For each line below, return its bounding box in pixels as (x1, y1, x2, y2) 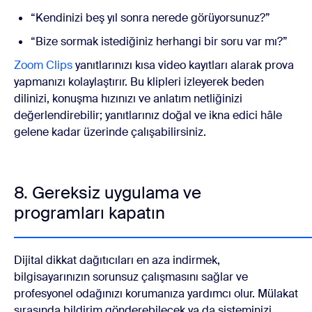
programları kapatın (14, 202, 165, 224)
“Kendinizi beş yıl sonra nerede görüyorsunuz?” (31, 10, 270, 26)
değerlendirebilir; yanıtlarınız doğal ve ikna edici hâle (14, 108, 282, 123)
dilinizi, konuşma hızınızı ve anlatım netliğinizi (14, 91, 242, 107)
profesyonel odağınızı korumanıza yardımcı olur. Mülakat (14, 286, 298, 302)
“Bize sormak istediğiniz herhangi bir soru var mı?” (31, 34, 288, 49)
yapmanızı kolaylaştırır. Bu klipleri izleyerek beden (14, 75, 264, 90)
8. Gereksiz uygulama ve (14, 182, 201, 204)
